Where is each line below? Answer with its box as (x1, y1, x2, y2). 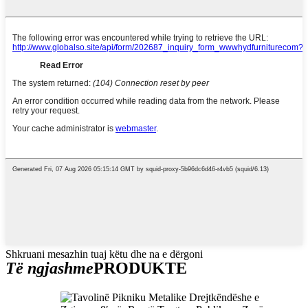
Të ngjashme (5, 259, 93, 278)
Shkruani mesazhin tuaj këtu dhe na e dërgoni (5, 248, 203, 261)
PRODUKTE (93, 259, 187, 278)
